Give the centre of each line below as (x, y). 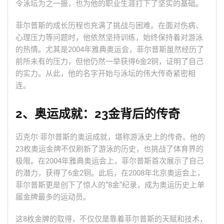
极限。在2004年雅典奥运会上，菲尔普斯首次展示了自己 (110, 161)
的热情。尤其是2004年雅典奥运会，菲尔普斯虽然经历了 (110, 49)
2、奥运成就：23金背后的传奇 (98, 114)
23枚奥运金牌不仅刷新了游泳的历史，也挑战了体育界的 (109, 149)
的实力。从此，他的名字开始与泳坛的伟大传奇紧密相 (105, 73)
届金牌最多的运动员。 (53, 197)
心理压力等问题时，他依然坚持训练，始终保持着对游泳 (109, 37)
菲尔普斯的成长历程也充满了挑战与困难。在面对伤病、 (109, 25)
